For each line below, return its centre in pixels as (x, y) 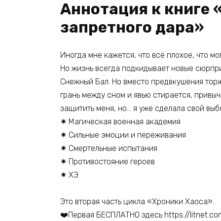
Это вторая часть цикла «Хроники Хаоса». (137, 202)
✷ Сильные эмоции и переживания (123, 135)
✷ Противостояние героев (108, 161)
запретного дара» (132, 27)
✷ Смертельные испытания (109, 148)
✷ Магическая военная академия (120, 121)
